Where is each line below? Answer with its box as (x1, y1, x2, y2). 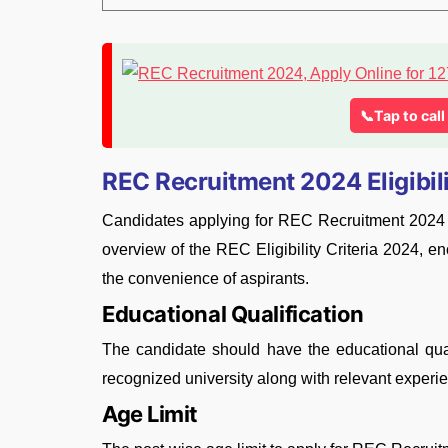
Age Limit (102, 401, 199, 428)
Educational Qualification (102, 301, 364, 328)
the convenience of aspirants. (102, 270, 309, 288)
